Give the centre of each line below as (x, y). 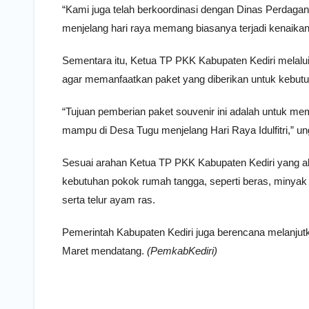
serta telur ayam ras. (109, 200)
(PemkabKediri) (182, 251)
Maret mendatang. (104, 251)
